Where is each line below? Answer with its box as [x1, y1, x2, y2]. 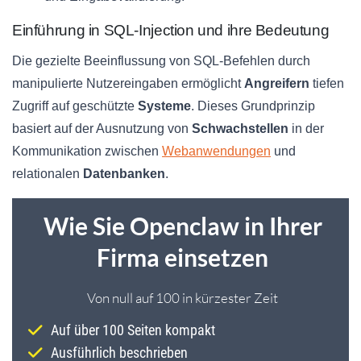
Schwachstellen [192, 122, 288, 136]
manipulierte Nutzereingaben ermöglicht [12, 77, 244, 91]
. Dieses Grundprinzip [191, 99, 315, 114]
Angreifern [244, 77, 309, 91]
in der [288, 122, 324, 136]
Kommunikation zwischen [12, 144, 162, 159]
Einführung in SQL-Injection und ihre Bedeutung [12, 22, 330, 39]
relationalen [12, 167, 83, 181]
